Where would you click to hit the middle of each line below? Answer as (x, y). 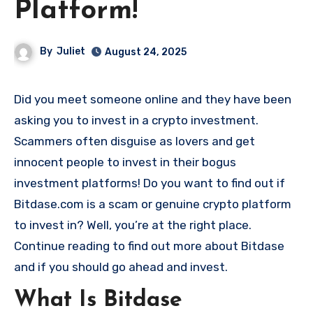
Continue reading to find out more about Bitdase (149, 246)
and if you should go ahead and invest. (121, 267)
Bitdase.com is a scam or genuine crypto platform (153, 204)
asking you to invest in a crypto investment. (136, 120)
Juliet (71, 51)
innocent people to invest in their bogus (125, 162)
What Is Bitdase (98, 300)
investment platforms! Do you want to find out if (150, 183)
